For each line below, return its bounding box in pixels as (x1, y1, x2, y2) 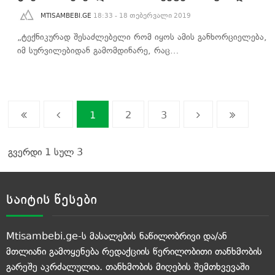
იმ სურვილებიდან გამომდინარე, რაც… (17, 45, 179, 56)
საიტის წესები (6, 193, 97, 207)
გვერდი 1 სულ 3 (8, 146, 83, 158)
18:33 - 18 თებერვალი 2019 (93, 12, 191, 20)
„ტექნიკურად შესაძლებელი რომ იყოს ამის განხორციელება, (17, 32, 267, 43)
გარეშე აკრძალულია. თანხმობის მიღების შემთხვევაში (6, 261, 249, 273)
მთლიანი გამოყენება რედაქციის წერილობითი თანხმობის (6, 246, 262, 258)
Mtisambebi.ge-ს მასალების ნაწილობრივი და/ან (6, 230, 227, 242)
